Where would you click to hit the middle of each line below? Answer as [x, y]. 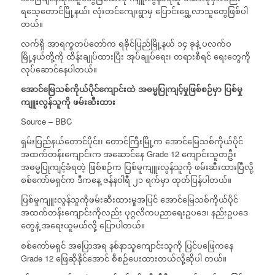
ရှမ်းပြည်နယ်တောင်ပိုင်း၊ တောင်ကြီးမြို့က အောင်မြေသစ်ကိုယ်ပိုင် [132, 141]
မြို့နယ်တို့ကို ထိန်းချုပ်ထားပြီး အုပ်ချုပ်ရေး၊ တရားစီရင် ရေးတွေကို [135, 56]
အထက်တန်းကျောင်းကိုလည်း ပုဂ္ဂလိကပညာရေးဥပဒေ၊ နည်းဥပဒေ [134, 212]
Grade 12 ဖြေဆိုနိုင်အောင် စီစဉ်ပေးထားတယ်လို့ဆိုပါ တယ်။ [123, 258]
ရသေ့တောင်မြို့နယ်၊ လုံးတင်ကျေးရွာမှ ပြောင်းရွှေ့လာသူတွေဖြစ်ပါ [134, 11]
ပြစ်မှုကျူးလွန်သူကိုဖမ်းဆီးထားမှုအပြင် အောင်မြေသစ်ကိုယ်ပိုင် [129, 199]
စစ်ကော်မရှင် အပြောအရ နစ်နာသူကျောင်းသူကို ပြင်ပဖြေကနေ [127, 245]
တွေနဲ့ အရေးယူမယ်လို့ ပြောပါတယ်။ [83, 225]
